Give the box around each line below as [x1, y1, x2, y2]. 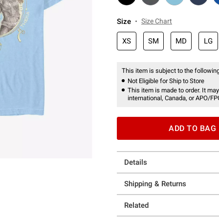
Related [124, 201, 149, 210]
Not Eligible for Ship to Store [128, 77, 204, 85]
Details [124, 158, 147, 167]
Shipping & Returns [124, 179, 186, 188]
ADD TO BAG [169, 124, 217, 133]
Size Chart [141, 17, 172, 25]
